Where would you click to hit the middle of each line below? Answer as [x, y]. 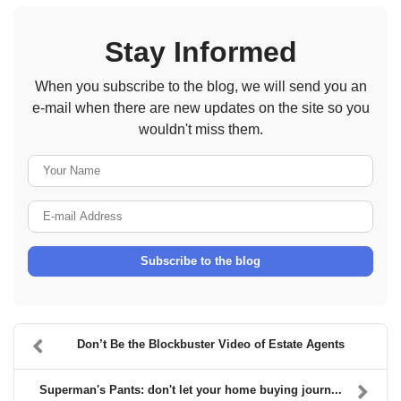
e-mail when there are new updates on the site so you [200, 107]
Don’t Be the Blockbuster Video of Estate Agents [211, 344]
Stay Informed [200, 51]
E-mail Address [251, 209]
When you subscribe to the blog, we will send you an [200, 86]
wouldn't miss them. [200, 129]
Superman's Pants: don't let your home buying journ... [190, 389]
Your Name [237, 164]
